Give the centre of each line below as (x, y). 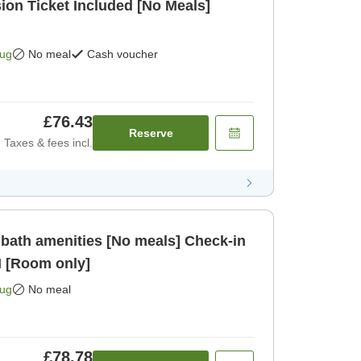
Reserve (151, 133)
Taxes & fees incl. (48, 143)
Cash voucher (122, 54)
